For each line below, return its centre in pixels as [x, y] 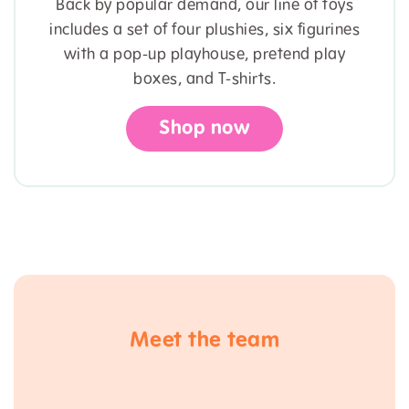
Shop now [204, 128]
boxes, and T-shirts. [204, 79]
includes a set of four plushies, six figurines [204, 30]
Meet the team [204, 341]
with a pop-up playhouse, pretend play [204, 54]
